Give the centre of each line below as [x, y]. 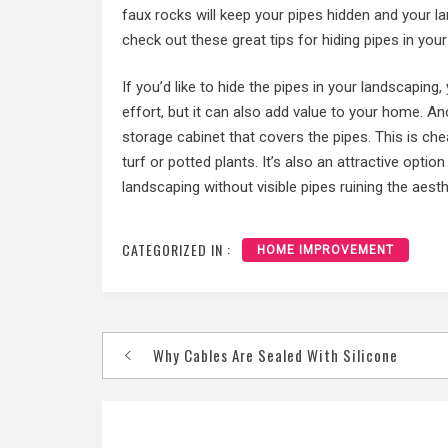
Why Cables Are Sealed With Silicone [275, 354]
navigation [171, 388]
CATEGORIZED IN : [176, 249]
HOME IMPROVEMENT [325, 249]
